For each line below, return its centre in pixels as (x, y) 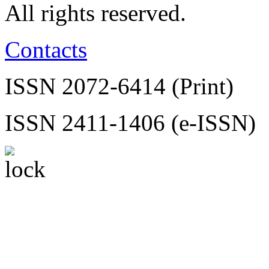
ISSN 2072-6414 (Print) (119, 86)
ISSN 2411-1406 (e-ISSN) (130, 123)
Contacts (46, 50)
